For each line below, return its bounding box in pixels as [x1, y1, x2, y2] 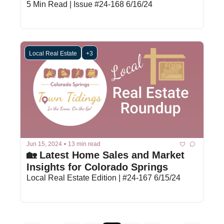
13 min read [68, 140, 100, 148]
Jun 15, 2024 [26, 140, 62, 148]
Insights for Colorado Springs [26, 161, 168, 172]
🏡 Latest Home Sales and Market [26, 149, 184, 160]
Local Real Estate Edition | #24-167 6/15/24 [26, 173, 180, 182]
